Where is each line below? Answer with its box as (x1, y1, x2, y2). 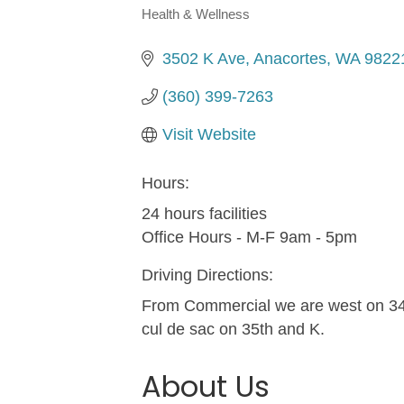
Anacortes (252, 49, 326, 68)
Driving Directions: (142, 265, 273, 284)
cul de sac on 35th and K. (142, 319, 325, 338)
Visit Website (161, 124, 256, 143)
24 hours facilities (142, 204, 267, 223)
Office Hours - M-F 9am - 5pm (142, 227, 357, 246)
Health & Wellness (142, 5, 250, 22)
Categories (141, 12, 259, 42)
